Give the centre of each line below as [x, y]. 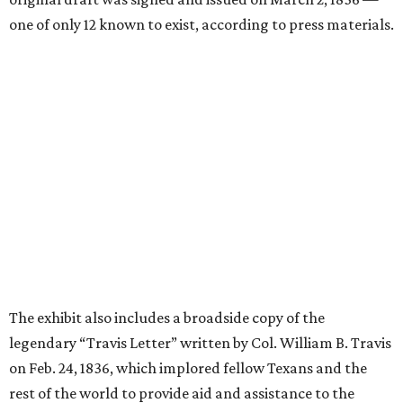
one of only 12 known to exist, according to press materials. [201, 25]
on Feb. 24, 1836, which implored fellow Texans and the [188, 368]
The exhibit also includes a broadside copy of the [167, 318]
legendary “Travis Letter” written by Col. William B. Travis [200, 343]
